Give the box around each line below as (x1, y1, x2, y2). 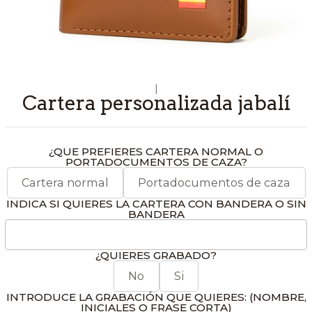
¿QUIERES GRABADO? (95, 248, 217, 262)
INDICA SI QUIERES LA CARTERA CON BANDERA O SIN (6, 196, 306, 210)
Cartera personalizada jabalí (22, 90, 290, 115)
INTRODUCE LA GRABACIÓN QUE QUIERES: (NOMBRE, (6, 290, 306, 304)
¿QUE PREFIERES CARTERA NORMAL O (49, 144, 263, 158)
